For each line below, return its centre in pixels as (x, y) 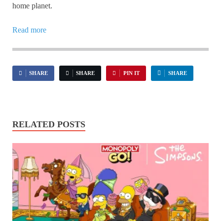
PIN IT (131, 73)
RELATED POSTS (49, 125)
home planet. (32, 6)
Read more (29, 30)
